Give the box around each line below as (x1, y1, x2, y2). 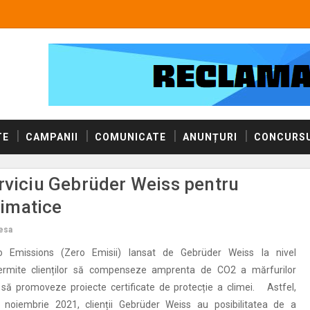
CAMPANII (26, 131, 78, 143)
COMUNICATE (95, 131, 166, 143)
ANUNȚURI (183, 131, 237, 143)
